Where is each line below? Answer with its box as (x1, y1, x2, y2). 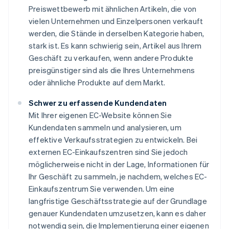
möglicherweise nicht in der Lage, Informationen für (29, 159, 210, 170)
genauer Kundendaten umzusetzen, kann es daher (29, 208, 207, 219)
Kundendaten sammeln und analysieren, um (29, 122, 181, 133)
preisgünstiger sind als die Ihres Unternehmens (29, 65, 195, 76)
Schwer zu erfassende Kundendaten (29, 98, 167, 108)
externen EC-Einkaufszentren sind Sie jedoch (29, 147, 188, 157)
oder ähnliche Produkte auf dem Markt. (29, 77, 166, 88)
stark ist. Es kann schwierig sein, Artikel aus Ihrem (29, 40, 202, 51)
